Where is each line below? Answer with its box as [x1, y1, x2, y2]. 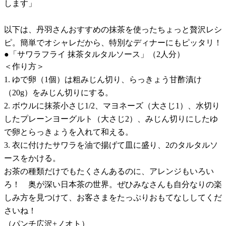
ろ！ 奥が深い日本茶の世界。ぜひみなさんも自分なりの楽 [4, 180, 222, 189]
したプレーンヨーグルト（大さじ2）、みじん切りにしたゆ [4, 114, 218, 123]
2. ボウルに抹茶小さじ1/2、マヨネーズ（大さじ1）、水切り [4, 101, 220, 110]
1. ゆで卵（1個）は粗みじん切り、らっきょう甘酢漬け [4, 75, 202, 84]
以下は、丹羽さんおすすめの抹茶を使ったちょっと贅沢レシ [4, 25, 222, 34]
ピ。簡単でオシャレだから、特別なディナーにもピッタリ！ [4, 38, 222, 47]
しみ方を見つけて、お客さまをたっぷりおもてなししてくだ [4, 193, 222, 202]
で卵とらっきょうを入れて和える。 [4, 127, 133, 136]
